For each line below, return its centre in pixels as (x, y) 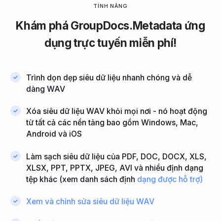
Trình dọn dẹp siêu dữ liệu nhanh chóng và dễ (109, 77)
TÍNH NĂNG (110, 6)
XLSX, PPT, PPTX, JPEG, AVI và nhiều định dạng (115, 168)
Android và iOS (54, 134)
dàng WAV (46, 89)
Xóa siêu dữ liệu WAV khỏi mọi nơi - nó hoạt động (117, 111)
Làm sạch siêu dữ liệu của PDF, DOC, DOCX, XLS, (117, 156)
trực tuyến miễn (115, 42)
